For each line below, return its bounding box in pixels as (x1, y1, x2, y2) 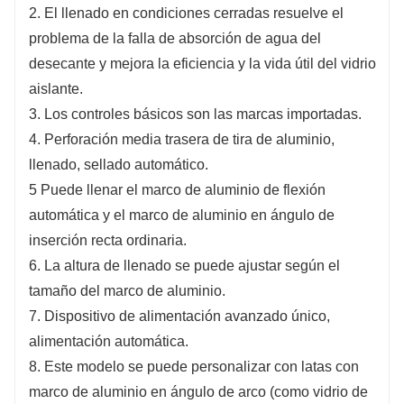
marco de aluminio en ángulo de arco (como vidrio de (29, 383, 368, 399)
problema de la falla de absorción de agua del (29, 30, 321, 46)
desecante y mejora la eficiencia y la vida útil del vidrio (29, 55, 376, 71)
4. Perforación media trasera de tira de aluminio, (29, 131, 335, 147)
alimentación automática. (29, 333, 188, 349)
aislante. (29, 80, 83, 96)
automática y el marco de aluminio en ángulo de (29, 207, 335, 223)
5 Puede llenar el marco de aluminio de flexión (29, 181, 326, 197)
